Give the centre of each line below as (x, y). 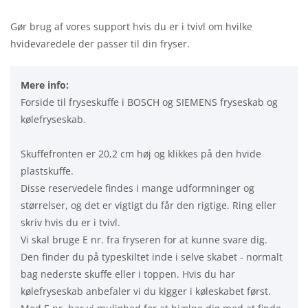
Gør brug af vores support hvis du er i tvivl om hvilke (131, 26)
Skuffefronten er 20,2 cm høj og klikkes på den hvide (141, 153)
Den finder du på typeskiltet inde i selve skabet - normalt (152, 256)
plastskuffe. (47, 170)
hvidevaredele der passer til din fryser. (100, 43)
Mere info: (45, 85)
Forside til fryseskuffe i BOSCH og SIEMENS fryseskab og (149, 102)
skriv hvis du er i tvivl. (70, 222)
